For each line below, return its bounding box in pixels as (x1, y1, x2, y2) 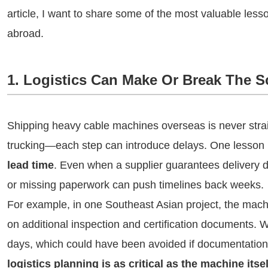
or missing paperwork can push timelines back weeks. (7, 179, 264, 191)
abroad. (7, 28, 44, 39)
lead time (7, 159, 54, 171)
